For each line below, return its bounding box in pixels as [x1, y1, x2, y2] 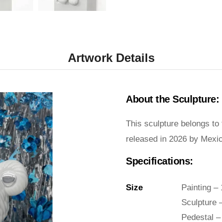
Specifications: [126, 155, 193, 166]
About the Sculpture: [126, 93, 219, 105]
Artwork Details [67, 51, 155, 64]
